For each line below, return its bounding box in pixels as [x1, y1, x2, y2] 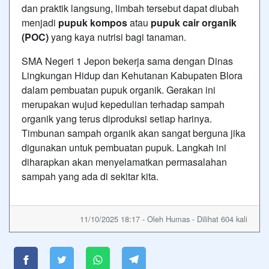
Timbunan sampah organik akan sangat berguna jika [22, 125, 246, 140]
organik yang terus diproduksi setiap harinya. [22, 111, 212, 125]
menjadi [22, 15, 58, 29]
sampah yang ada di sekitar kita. [22, 169, 159, 183]
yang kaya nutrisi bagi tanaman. [49, 29, 186, 44]
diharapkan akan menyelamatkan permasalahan [22, 154, 227, 169]
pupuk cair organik [151, 15, 237, 29]
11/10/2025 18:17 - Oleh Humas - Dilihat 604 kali [80, 213, 247, 225]
